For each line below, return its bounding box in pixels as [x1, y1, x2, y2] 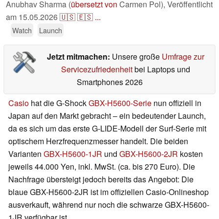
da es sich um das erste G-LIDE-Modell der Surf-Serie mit [8, 123, 206, 134]
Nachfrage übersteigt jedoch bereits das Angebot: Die [8, 174, 194, 185]
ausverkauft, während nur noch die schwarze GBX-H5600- [8, 199, 209, 211]
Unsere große [111, 51, 162, 63]
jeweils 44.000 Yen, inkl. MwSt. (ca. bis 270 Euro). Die [8, 161, 195, 173]
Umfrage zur [161, 51, 204, 63]
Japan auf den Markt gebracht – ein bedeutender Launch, [8, 110, 206, 122]
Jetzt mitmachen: [46, 51, 112, 63]
